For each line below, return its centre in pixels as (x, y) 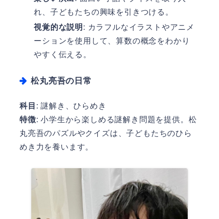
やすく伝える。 (63, 55)
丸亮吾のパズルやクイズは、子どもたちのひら (106, 133)
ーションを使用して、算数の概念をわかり (112, 41)
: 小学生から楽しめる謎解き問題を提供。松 (116, 120)
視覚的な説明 (58, 27)
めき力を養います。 (57, 147)
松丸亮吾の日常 (61, 81)
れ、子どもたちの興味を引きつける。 (104, 12)
